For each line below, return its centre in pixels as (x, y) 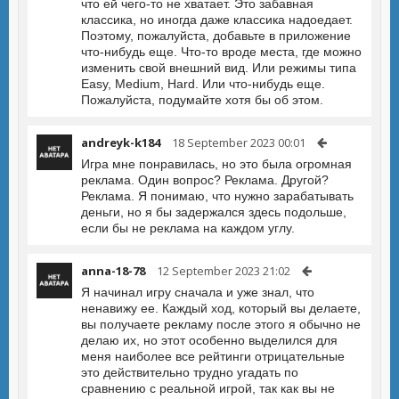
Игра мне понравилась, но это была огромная (216, 164)
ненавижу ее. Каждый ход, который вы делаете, (221, 308)
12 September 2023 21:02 (224, 271)
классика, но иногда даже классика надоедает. (217, 20)
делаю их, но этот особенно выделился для (209, 340)
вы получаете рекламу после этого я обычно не (221, 324)
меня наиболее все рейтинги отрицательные (213, 356)
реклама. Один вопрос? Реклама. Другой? (205, 180)
